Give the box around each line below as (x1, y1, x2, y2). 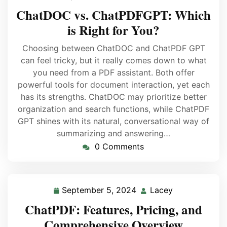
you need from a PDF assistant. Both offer (32, 67, 195, 78)
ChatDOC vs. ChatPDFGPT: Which (16, 6, 211, 24)
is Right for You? (67, 21, 160, 40)
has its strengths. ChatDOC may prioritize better (20, 92, 207, 102)
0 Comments (94, 141, 144, 152)
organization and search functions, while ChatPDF (18, 104, 209, 114)
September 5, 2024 (59, 185, 136, 195)
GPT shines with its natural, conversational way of (18, 116, 209, 126)
